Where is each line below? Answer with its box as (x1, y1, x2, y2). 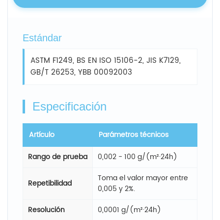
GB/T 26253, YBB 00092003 (30, 66, 132, 79)
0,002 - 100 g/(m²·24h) (98, 151, 177, 163)
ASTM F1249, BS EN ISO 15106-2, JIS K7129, (30, 54, 181, 67)
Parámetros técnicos (99, 129, 168, 140)
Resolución (28, 204, 65, 216)
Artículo (29, 129, 55, 140)
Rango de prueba (28, 151, 87, 163)
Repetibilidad (28, 177, 72, 189)
